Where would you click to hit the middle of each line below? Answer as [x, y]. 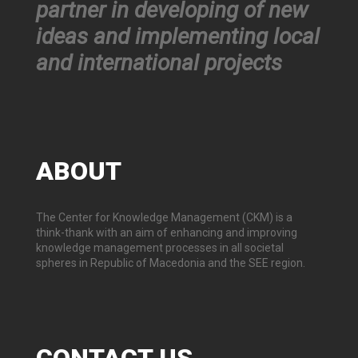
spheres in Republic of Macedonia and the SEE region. [171, 263]
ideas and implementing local [178, 37]
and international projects [159, 63]
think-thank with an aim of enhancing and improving [167, 233]
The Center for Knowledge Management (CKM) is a [164, 218]
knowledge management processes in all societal [160, 248]
